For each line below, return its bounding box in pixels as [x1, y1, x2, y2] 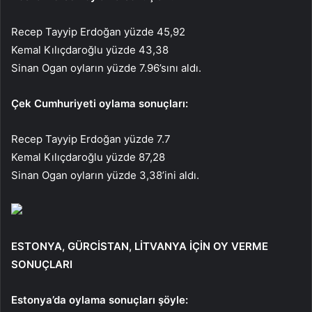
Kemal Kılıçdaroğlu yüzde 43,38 [11, 42, 169, 56]
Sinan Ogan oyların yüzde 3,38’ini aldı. [11, 168, 199, 182]
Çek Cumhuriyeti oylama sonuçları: [11, 96, 188, 110]
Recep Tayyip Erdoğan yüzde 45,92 [11, 24, 185, 38]
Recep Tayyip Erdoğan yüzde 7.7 [11, 132, 171, 146]
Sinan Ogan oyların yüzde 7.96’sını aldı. [11, 61, 201, 75]
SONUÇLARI [11, 257, 72, 271]
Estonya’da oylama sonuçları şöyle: [11, 292, 188, 306]
